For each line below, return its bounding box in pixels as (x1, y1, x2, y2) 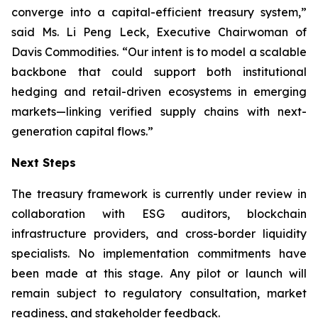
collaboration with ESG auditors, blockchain (11, 207, 307, 221)
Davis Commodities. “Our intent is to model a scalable (11, 45, 307, 59)
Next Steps (11, 155, 76, 170)
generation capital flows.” (11, 124, 153, 138)
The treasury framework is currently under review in (11, 187, 307, 201)
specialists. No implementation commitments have (11, 246, 307, 261)
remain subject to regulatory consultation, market (11, 286, 307, 300)
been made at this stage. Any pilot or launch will (11, 266, 307, 280)
